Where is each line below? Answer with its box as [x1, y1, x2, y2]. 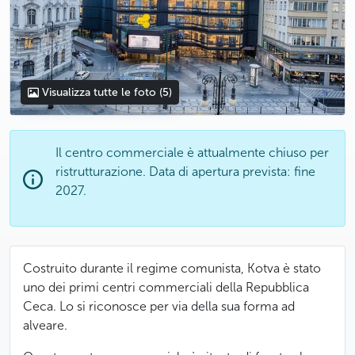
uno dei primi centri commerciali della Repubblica [23, 280, 309, 295]
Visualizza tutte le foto [42, 86, 157, 99]
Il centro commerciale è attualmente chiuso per [55, 145, 329, 160]
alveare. [23, 318, 67, 333]
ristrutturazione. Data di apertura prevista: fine [55, 164, 315, 179]
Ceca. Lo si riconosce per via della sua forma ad [23, 299, 295, 314]
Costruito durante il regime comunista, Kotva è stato [23, 261, 321, 276]
